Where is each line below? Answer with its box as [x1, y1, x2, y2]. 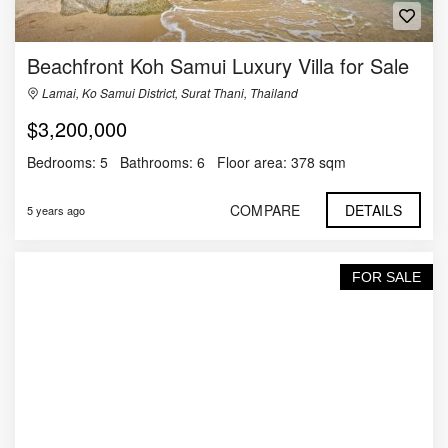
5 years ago [27, 201, 85, 218]
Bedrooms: [27, 151, 96, 172]
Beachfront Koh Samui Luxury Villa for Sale [27, 50, 409, 80]
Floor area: [217, 151, 287, 172]
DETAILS [344, 199, 403, 220]
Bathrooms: [120, 151, 193, 172]
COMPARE [230, 199, 300, 220]
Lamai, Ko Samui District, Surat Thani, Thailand [39, 83, 298, 101]
